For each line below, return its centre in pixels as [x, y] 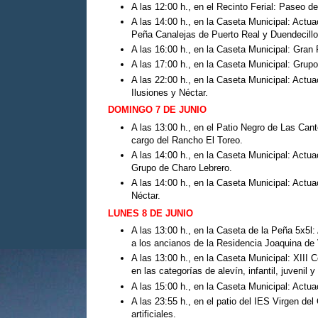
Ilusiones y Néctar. [169, 92]
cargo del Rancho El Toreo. [187, 140]
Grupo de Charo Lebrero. [181, 168]
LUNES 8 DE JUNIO [150, 213]
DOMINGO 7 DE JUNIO [157, 110]
